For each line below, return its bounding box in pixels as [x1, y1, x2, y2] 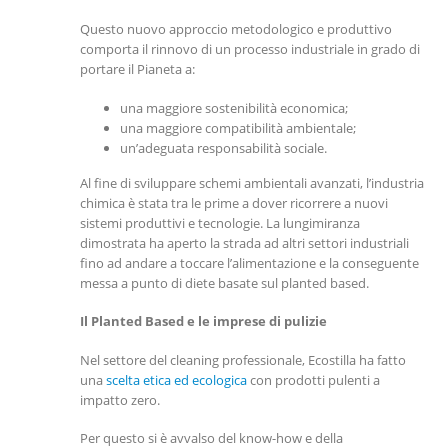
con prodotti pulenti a [247, 370, 380, 389]
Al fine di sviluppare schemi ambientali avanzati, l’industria [80, 173, 424, 192]
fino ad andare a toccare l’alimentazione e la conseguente [80, 253, 419, 272]
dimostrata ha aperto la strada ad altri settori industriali [80, 233, 409, 252]
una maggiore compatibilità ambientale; [120, 118, 356, 137]
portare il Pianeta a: [80, 60, 195, 79]
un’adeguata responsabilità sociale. [120, 138, 327, 157]
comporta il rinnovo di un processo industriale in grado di [80, 40, 420, 59]
